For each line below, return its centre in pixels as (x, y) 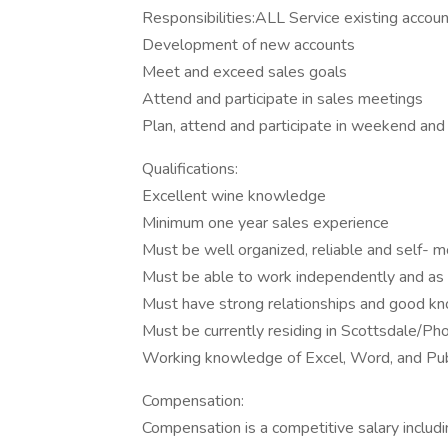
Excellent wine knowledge (234, 196)
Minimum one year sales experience (265, 223)
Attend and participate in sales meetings (282, 99)
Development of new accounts (248, 45)
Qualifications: (190, 169)
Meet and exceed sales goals (244, 72)
